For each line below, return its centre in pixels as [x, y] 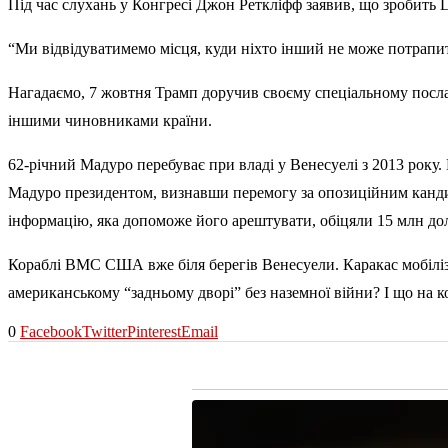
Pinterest [154, 332]
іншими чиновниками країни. [110, 121]
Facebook [51, 332]
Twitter [104, 332]
